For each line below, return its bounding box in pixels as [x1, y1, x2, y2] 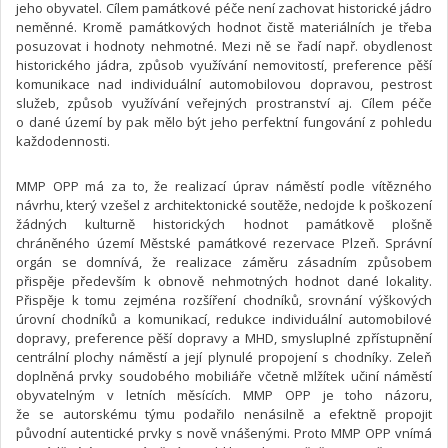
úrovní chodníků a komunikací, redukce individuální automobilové [16, 309, 432, 328]
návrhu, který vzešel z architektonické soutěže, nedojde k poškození [16, 195, 432, 214]
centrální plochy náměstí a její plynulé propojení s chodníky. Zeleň [16, 347, 432, 366]
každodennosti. [16, 131, 110, 150]
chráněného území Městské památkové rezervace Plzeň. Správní [16, 233, 432, 252]
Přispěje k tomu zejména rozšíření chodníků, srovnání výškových [16, 290, 432, 309]
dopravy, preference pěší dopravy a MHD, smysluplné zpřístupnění [16, 328, 432, 347]
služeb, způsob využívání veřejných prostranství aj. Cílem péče [16, 93, 432, 112]
